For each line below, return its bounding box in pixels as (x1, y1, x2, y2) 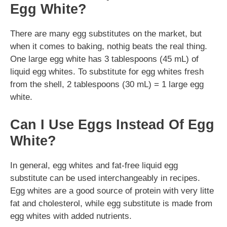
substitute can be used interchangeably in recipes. (10, 173, 200, 183)
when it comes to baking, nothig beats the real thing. (10, 42, 207, 52)
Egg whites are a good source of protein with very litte (10, 185, 214, 196)
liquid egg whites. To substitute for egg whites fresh (10, 67, 204, 77)
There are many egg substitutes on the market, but (10, 29, 202, 39)
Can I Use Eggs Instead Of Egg (10, 117, 214, 132)
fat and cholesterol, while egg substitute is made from (10, 198, 212, 208)
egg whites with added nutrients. (10, 211, 132, 221)
